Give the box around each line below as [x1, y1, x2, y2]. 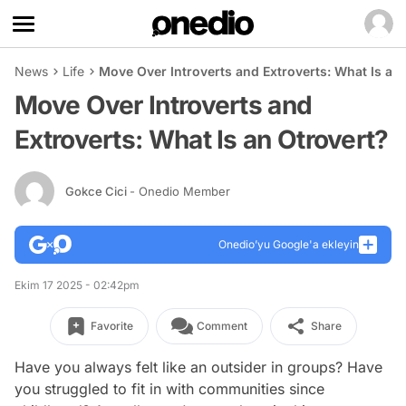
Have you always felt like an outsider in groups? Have [14, 358, 382, 376]
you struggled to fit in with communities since [14, 380, 324, 398]
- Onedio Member [130, 183, 230, 198]
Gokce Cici [65, 183, 130, 198]
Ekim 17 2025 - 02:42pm [14, 278, 140, 292]
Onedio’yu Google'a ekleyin [218, 237, 359, 251]
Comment [196, 319, 247, 333]
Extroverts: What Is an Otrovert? [14, 124, 389, 155]
